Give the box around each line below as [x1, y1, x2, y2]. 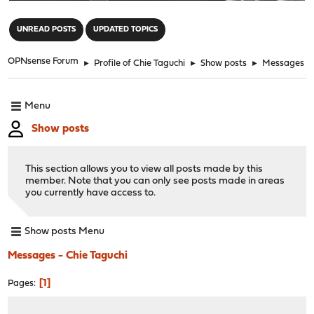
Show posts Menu [25, 226, 105, 238]
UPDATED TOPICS [93, 25, 158, 34]
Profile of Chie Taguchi [94, 58, 186, 68]
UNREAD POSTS [17, 25, 76, 34]
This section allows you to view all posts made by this [25, 163, 264, 175]
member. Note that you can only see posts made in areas [25, 175, 285, 186]
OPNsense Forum [8, 56, 79, 66]
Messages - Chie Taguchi [8, 250, 128, 261]
